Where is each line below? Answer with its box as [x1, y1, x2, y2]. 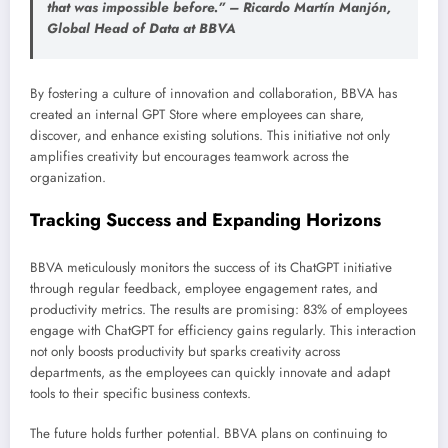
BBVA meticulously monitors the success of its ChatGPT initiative [30, 257, 392, 277]
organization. [30, 167, 106, 187]
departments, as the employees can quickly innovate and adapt [30, 362, 390, 382]
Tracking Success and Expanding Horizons [30, 207, 381, 234]
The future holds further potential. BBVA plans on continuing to [30, 423, 387, 443]
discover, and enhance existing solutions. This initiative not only [30, 125, 390, 145]
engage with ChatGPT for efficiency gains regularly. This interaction [30, 320, 416, 340]
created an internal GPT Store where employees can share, [30, 104, 364, 124]
